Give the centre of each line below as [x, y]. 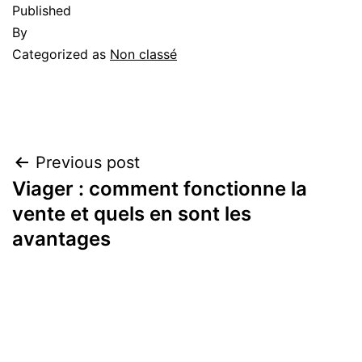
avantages [61, 238]
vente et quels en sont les [132, 213]
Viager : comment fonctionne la [160, 188]
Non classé [143, 54]
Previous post [88, 162]
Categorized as [61, 54]
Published [42, 10]
